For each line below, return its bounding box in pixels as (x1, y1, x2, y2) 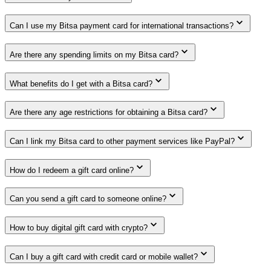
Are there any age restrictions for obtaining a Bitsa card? (10, 108, 207, 117)
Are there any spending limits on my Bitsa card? (10, 50, 178, 59)
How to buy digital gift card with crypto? (10, 223, 148, 233)
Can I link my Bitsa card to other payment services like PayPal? (10, 136, 235, 146)
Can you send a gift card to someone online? (10, 194, 166, 204)
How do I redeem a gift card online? (10, 165, 134, 175)
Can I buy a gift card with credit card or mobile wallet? (10, 252, 198, 261)
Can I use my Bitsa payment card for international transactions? (10, 21, 233, 31)
